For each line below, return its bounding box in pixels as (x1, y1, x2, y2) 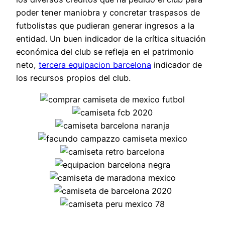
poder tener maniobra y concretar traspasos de (16, 8, 200, 18)
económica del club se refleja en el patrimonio (16, 47, 194, 57)
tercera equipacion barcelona (39, 60, 151, 70)
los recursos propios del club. (16, 73, 131, 83)
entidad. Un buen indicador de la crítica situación (16, 34, 206, 44)
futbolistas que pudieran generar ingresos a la (16, 21, 194, 31)
